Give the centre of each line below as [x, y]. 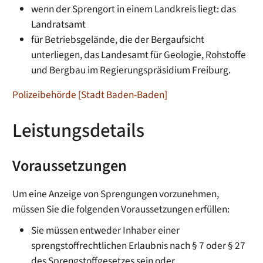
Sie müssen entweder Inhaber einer [106, 231]
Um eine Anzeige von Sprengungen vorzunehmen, [116, 194]
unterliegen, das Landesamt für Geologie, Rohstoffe [139, 55]
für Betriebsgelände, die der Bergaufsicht [118, 40]
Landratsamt [59, 25]
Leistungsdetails [79, 130]
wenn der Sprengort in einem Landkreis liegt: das [134, 9]
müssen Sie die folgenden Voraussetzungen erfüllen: [121, 209]
